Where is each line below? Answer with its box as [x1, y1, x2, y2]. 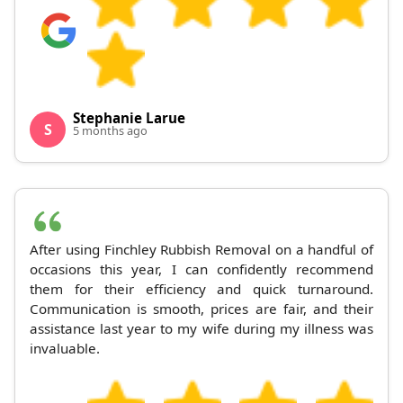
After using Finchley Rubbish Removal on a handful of [30, 240, 373, 259]
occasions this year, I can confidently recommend [30, 260, 373, 279]
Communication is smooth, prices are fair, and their [30, 300, 373, 318]
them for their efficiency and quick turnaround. [30, 280, 373, 299]
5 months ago [73, 122, 148, 139]
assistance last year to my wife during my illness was [30, 319, 373, 338]
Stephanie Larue [73, 109, 185, 128]
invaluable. [30, 339, 100, 358]
